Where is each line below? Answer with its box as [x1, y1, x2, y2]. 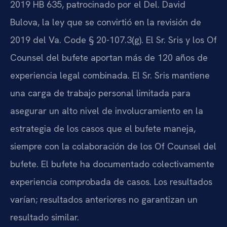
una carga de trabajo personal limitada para [10, 87, 191, 99]
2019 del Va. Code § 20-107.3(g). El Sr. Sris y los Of [10, 34, 217, 46]
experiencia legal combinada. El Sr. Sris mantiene [10, 69, 210, 82]
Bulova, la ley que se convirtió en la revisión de [10, 16, 201, 28]
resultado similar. [10, 211, 79, 223]
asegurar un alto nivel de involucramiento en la [10, 105, 203, 117]
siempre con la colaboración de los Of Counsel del [10, 140, 216, 153]
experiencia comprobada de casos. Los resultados [10, 176, 212, 188]
